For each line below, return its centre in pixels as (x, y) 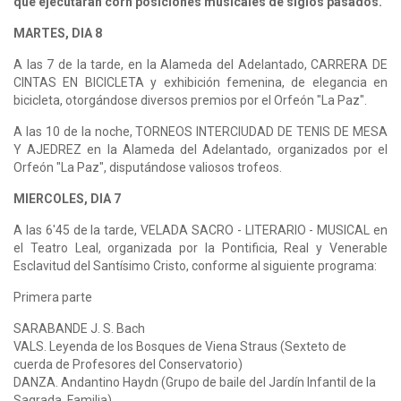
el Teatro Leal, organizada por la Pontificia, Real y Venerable (200, 247)
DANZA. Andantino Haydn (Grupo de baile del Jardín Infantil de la (195, 382)
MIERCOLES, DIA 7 (68, 198)
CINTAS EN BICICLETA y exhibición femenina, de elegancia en (200, 82)
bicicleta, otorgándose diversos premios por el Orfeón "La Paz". (190, 100)
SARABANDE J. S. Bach (81, 328)
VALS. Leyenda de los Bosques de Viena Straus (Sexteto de (180, 346)
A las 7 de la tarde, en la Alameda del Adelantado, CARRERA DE (200, 64)
